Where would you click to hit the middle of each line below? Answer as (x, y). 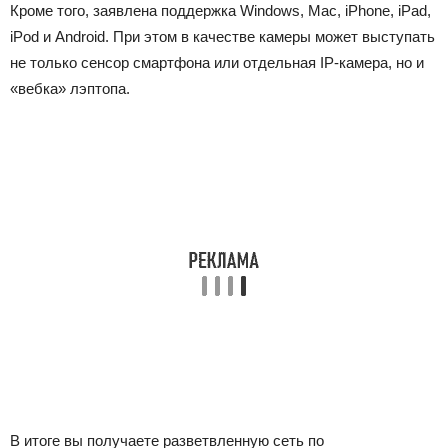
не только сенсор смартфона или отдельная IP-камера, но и (217, 62)
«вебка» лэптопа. (70, 88)
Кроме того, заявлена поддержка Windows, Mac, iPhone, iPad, (220, 10)
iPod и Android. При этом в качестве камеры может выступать (222, 36)
